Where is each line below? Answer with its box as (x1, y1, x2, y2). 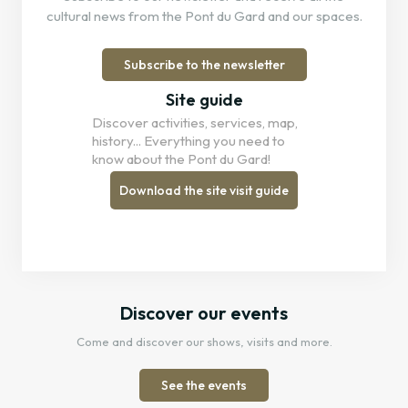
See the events (161, 376, 247, 393)
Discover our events (120, 301, 288, 324)
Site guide (165, 88, 243, 110)
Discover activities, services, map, (92, 113, 298, 131)
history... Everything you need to (92, 131, 285, 149)
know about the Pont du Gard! (92, 149, 270, 168)
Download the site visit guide (119, 181, 289, 199)
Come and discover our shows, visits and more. (76, 333, 332, 349)
